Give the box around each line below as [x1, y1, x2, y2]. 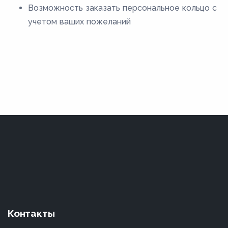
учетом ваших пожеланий [28, 17, 131, 27]
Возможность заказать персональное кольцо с [28, 3, 217, 13]
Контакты [8, 208, 55, 219]
